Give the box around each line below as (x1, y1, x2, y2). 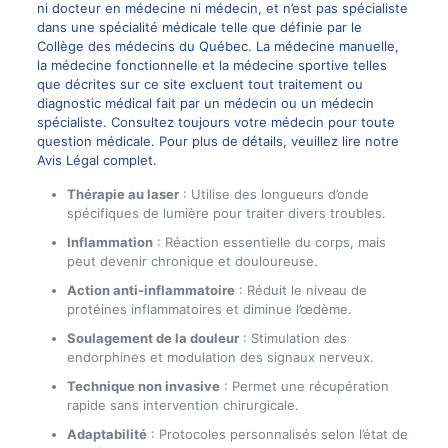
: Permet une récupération (219, 378, 389, 394)
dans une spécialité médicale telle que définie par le (36, 19, 362, 35)
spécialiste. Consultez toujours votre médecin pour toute (36, 114, 395, 130)
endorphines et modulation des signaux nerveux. (66, 349, 374, 365)
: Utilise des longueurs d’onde (178, 186, 369, 202)
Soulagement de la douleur (66, 330, 239, 346)
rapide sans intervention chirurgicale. (66, 397, 299, 413)
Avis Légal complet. (36, 152, 157, 168)
